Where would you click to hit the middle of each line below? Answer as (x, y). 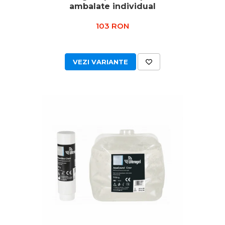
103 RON (113, 26)
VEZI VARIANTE (100, 62)
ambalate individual (113, 6)
